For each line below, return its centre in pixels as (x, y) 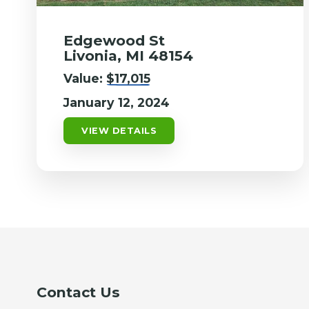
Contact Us (79, 292)
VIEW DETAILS (119, 130)
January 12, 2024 (117, 102)
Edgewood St (114, 40)
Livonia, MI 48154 (129, 55)
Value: (85, 78)
